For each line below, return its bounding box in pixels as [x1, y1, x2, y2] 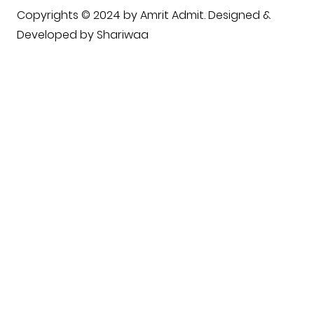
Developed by [16, 27, 97, 43]
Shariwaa [96, 27, 149, 43]
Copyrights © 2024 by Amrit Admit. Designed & [16, 7, 271, 24]
